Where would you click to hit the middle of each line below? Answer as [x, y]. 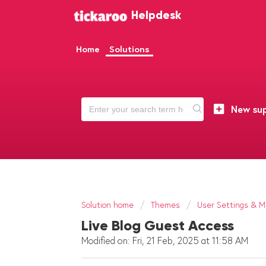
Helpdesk [156, 15]
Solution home [109, 205]
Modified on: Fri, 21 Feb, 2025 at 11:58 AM [165, 240]
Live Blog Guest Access [158, 225]
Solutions [129, 49]
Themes [165, 205]
